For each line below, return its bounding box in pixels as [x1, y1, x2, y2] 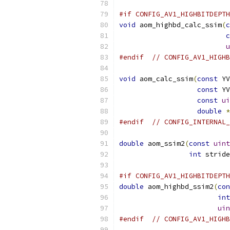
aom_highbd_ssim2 [144, 182, 214, 191]
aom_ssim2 [144, 139, 185, 148]
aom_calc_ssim [136, 74, 193, 83]
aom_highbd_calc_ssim [136, 21, 222, 29]
